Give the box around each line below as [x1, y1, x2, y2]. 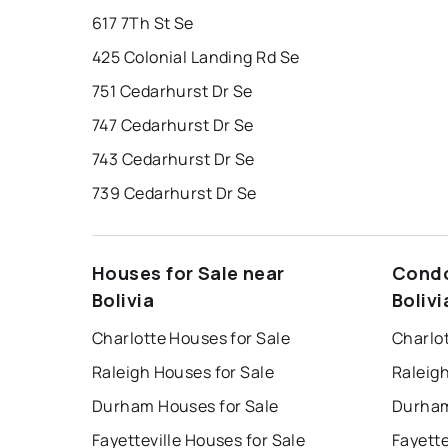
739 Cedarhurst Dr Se [92, 182, 257, 205]
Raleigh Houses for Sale [92, 361, 275, 384]
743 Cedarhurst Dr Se [92, 148, 255, 171]
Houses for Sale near [92, 261, 285, 286]
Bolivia [92, 288, 155, 313]
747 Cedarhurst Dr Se [92, 114, 254, 137]
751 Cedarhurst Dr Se [92, 80, 253, 103]
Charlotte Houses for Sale [92, 327, 290, 350]
